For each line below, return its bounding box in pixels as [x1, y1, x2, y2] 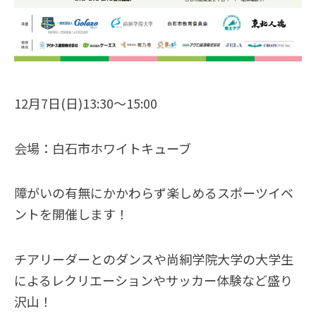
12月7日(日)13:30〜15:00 [14, 94, 157, 113]
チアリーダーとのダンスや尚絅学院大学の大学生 [14, 250, 293, 269]
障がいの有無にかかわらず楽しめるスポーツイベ [14, 183, 293, 202]
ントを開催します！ [14, 205, 128, 224]
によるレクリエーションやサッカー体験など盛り [14, 271, 293, 290]
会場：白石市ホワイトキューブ [14, 138, 191, 157]
